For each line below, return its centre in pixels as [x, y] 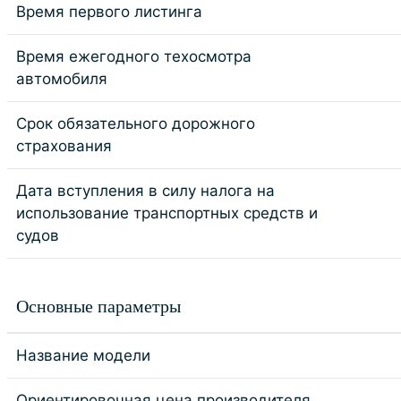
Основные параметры [98, 306]
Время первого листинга [109, 12]
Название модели [83, 355]
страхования [64, 146]
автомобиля [62, 79]
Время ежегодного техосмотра [134, 56]
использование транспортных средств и [167, 213]
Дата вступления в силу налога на [145, 191]
